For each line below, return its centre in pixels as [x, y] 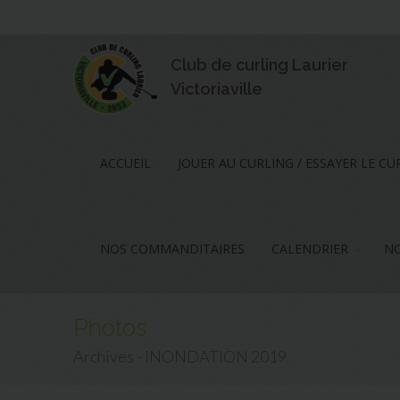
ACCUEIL [126, 163]
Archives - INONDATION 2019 [180, 356]
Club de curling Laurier [260, 65]
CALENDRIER [310, 249]
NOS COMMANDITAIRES [173, 249]
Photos [110, 328]
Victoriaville [217, 89]
